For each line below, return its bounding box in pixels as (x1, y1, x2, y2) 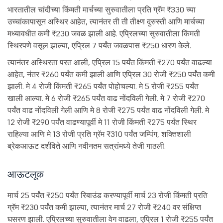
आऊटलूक (7, 168, 44, 181)
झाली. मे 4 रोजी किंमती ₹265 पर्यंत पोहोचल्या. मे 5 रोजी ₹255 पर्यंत (7, 81, 199, 92)
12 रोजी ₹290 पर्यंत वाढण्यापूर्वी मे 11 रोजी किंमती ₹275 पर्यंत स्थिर (7, 117, 197, 127)
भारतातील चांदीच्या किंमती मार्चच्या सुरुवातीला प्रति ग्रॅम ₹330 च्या (7, 4, 196, 15)
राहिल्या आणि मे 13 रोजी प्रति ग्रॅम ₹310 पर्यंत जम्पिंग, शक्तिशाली (7, 129, 191, 139)
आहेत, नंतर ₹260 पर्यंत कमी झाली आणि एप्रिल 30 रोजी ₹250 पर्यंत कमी (7, 69, 215, 80)
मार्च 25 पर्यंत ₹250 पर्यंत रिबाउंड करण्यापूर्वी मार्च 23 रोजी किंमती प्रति (7, 190, 208, 201)
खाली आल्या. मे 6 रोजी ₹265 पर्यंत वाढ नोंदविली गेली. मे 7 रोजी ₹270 (7, 93, 205, 104)
